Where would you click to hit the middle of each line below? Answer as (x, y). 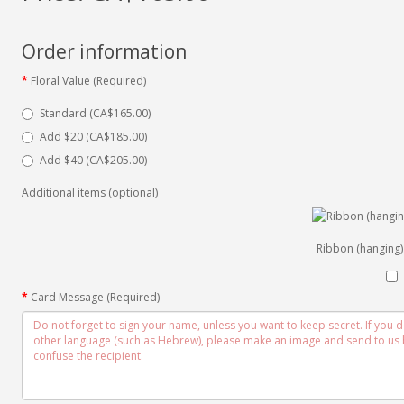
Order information (104, 51)
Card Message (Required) (95, 297)
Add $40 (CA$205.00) (93, 160)
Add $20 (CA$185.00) (93, 136)
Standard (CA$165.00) (95, 113)
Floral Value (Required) (88, 80)
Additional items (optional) (89, 192)
